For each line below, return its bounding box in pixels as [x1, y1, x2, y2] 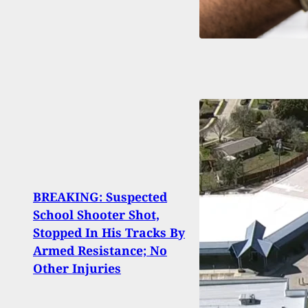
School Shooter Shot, [33, 206, 159, 223]
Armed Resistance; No [33, 242, 167, 259]
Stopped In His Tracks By [33, 224, 185, 241]
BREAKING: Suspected [33, 188, 167, 206]
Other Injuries [33, 260, 121, 277]
